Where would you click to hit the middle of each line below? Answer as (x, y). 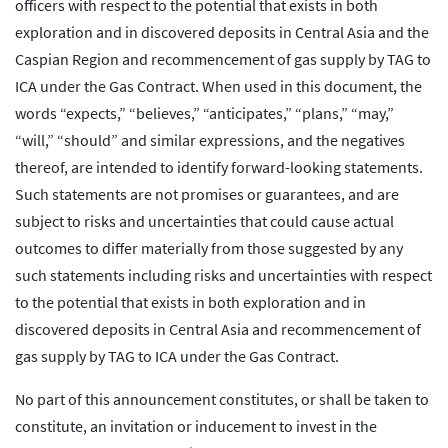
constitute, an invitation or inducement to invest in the (196, 426)
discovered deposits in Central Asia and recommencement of (218, 329)
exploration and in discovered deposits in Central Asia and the (222, 32)
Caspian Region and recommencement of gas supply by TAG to (223, 59)
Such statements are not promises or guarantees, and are (207, 194)
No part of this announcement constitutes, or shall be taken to (222, 399)
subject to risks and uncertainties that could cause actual (204, 221)
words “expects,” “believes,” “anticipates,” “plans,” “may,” (204, 113)
